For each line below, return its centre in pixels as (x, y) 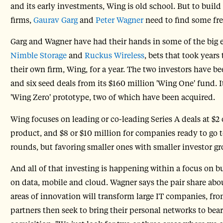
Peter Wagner (119, 19)
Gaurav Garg (55, 19)
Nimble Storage (38, 55)
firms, (22, 19)
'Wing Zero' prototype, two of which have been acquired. (112, 97)
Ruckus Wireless (114, 55)
